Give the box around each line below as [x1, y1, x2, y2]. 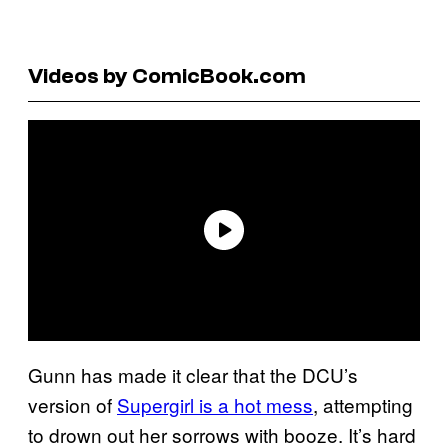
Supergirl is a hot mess [117, 390, 313, 418]
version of [28, 390, 117, 418]
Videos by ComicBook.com [28, 62, 306, 89]
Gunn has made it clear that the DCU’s [28, 360, 358, 388]
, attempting [313, 390, 413, 418]
